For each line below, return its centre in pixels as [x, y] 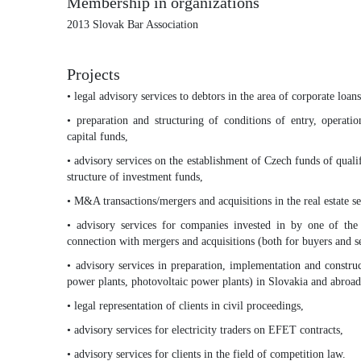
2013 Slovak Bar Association [133, 24]
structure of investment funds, [135, 176]
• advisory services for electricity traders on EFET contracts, [205, 330]
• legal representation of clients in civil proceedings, [186, 305]
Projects [94, 74]
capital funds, [98, 136]
